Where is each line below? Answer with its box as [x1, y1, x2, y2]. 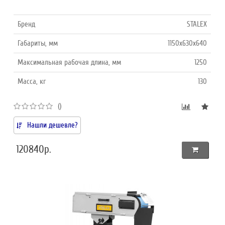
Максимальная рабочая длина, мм [18, 57, 122, 67]
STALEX [187, 19, 207, 29]
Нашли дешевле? [27, 120, 78, 130]
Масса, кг [18, 76, 46, 86]
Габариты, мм [18, 38, 58, 48]
